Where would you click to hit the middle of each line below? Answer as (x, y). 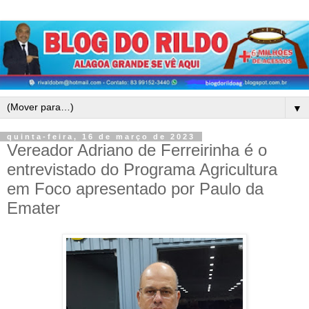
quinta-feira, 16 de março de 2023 (101, 136)
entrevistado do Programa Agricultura (142, 169)
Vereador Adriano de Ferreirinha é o (137, 150)
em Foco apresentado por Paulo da (135, 188)
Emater (33, 208)
